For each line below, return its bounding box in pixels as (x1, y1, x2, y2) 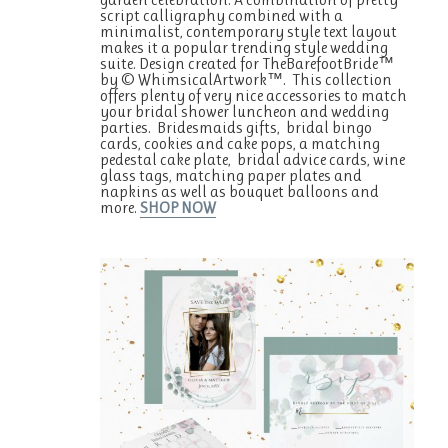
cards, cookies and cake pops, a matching (100, 133, 381, 153)
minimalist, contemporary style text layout (100, 21, 398, 41)
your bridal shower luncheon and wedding (100, 101, 390, 121)
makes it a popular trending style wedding (100, 37, 389, 57)
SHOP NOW (140, 197, 217, 217)
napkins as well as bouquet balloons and (100, 181, 380, 201)
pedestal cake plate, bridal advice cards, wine (100, 149, 406, 169)
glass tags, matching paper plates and (100, 165, 363, 185)
